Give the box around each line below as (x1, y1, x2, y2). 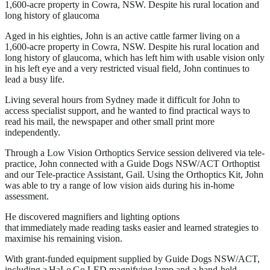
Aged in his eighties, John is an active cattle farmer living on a (5, 30, 240, 41)
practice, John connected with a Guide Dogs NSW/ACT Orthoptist (5, 158, 260, 169)
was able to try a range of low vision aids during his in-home (5, 180, 234, 190)
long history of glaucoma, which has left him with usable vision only (5, 52, 265, 63)
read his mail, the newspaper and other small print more (5, 116, 215, 127)
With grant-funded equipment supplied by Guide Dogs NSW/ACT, (5, 253, 260, 264)
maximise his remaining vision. (5, 233, 122, 243)
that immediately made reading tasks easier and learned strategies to (5, 222, 259, 233)
